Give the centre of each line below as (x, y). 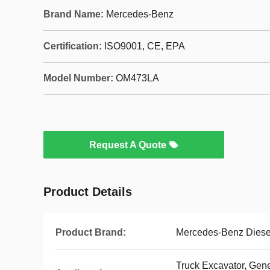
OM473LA (137, 78)
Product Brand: (91, 232)
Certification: (73, 46)
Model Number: (78, 78)
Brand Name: (74, 14)
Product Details (88, 192)
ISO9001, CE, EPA (145, 46)
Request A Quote (129, 145)
